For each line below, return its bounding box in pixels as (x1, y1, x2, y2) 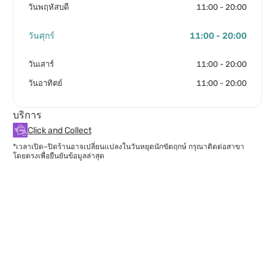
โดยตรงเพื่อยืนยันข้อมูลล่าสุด (13, 152, 104, 160)
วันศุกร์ (28, 30, 55, 41)
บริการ (13, 109, 42, 121)
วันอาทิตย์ (28, 79, 63, 88)
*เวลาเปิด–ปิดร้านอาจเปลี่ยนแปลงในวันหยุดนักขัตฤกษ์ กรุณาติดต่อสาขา (13, 142, 244, 151)
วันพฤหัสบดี (28, 2, 69, 12)
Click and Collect (28, 125, 91, 136)
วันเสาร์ (28, 60, 54, 69)
